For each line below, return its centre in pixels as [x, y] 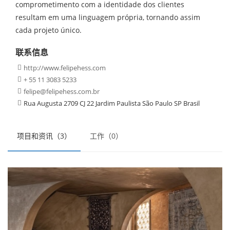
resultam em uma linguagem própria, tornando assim [108, 17]
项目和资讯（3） [44, 136]
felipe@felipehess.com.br [62, 91]
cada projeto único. [49, 30]
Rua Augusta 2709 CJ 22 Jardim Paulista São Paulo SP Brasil [112, 103]
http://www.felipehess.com [65, 68]
